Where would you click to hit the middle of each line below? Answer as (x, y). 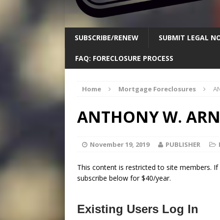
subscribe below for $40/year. (124, 178)
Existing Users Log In (138, 209)
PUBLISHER (183, 145)
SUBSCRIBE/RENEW (107, 38)
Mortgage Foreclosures (157, 89)
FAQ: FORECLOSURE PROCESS (124, 58)
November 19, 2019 (120, 145)
